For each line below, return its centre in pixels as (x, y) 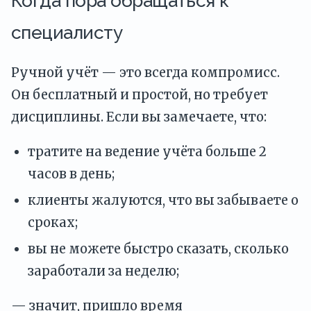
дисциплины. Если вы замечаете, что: (139, 117)
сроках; (53, 223)
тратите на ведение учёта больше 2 (147, 152)
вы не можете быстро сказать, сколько (158, 249)
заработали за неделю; (103, 271)
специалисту (67, 33)
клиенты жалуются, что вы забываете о (163, 201)
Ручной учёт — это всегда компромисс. (145, 72)
